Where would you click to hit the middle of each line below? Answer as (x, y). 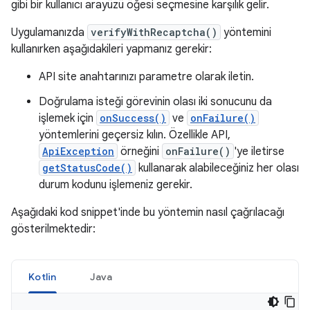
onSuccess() (133, 118)
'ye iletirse (259, 152)
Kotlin (43, 277)
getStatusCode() (87, 168)
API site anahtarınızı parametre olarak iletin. (146, 77)
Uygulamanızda (49, 33)
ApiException (78, 151)
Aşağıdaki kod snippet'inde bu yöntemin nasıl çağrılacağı (148, 212)
